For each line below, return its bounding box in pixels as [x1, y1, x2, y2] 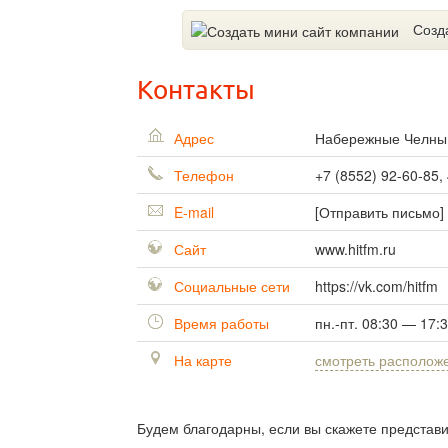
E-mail [170, 202, 214, 223]
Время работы [170, 313, 269, 334]
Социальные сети [170, 276, 290, 297]
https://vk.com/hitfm [315, 276, 438, 297]
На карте [170, 350, 232, 371]
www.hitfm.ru [315, 239, 396, 260]
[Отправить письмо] [315, 202, 444, 223]
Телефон [170, 165, 234, 186]
